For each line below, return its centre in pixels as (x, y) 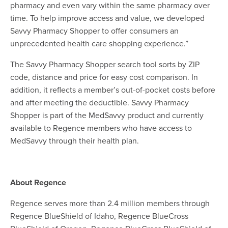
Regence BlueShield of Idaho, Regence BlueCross (99, 216)
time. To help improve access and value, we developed (107, 18)
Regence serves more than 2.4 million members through (110, 203)
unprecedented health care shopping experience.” (99, 44)
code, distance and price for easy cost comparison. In (104, 77)
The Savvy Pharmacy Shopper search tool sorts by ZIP (105, 64)
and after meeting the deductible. (70, 103)
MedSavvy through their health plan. (75, 141)
